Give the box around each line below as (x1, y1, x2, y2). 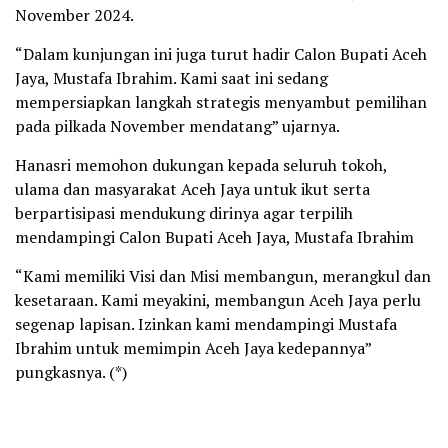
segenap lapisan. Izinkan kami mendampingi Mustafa (15, 313, 397, 336)
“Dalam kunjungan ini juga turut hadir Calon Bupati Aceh (15, 43, 427, 66)
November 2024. (15, 4, 134, 27)
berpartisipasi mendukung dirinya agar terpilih (15, 202, 353, 225)
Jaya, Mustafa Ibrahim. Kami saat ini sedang (15, 67, 328, 90)
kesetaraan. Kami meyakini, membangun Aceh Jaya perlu (15, 289, 421, 312)
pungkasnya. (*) (15, 361, 127, 384)
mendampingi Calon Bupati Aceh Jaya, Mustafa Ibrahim (15, 226, 414, 249)
